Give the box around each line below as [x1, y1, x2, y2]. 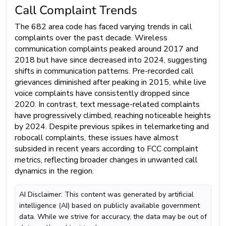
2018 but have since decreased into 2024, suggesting [15, 54, 207, 66]
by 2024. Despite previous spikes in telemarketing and [15, 121, 209, 132]
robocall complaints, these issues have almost [15, 132, 179, 143]
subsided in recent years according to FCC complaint [15, 143, 198, 154]
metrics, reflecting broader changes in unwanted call [15, 154, 198, 165]
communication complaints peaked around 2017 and [15, 43, 198, 54]
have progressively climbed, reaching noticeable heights [15, 109, 211, 121]
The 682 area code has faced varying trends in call [15, 21, 192, 32]
